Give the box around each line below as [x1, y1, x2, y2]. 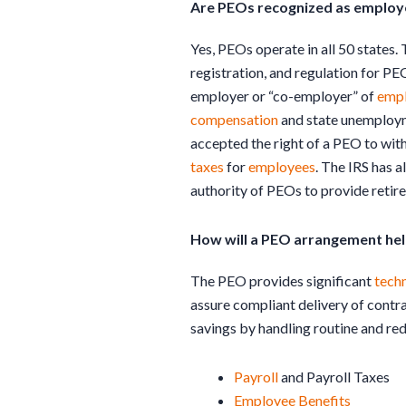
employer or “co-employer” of [190, 86, 377, 104]
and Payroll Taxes [278, 367, 390, 385]
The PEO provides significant [190, 271, 374, 289]
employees [248, 157, 315, 175]
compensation [190, 110, 278, 128]
